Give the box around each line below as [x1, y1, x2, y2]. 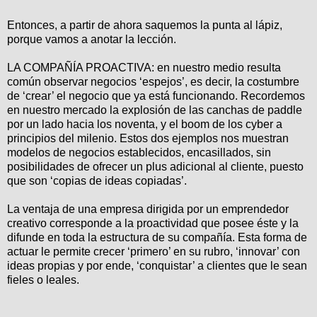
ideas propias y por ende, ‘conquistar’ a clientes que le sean [7, 260, 307, 272]
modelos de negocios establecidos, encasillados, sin [7, 146, 271, 159]
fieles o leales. [7, 274, 79, 287]
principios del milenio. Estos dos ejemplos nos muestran [7, 132, 289, 145]
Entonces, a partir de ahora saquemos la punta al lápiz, [7, 19, 282, 32]
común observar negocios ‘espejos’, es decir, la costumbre [7, 76, 299, 88]
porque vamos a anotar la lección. [7, 33, 176, 46]
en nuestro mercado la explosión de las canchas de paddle [7, 104, 302, 117]
